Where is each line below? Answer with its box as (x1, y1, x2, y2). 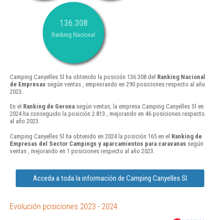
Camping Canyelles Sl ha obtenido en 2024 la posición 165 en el (10, 132, 171, 140)
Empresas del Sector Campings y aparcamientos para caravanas (10, 139, 186, 147)
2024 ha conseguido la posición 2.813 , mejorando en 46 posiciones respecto (10, 110, 205, 118)
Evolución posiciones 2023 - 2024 (10, 201, 117, 211)
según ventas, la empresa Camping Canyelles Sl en (75, 103, 204, 110)
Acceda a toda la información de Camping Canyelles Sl (33, 173, 187, 183)
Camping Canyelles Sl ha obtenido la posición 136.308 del (10, 73, 157, 81)
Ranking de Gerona (23, 103, 75, 110)
